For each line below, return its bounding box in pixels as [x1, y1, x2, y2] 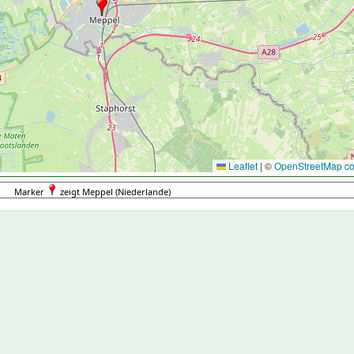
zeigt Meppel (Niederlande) [58, 186, 171, 198]
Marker [14, 186, 47, 198]
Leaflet [226, 159, 258, 172]
